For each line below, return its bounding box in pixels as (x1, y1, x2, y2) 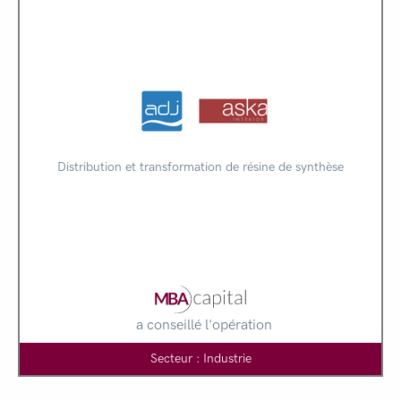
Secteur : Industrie (149, 350, 252, 366)
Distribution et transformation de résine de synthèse (57, 158, 344, 175)
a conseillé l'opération (136, 315, 272, 333)
